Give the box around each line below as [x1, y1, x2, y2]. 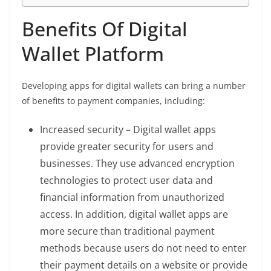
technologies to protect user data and [40, 174, 213, 188]
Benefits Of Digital [22, 16, 188, 42]
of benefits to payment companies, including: [22, 95, 205, 107]
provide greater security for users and [40, 140, 214, 154]
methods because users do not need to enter [40, 241, 247, 255]
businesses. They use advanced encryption [40, 157, 235, 171]
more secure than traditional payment [40, 224, 215, 238]
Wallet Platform [22, 41, 164, 67]
